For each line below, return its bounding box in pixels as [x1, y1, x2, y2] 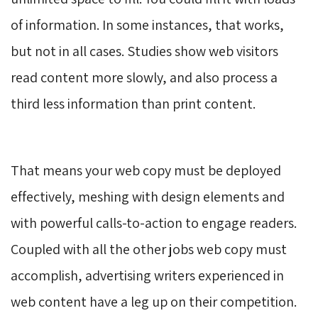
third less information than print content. [11, 94, 256, 113]
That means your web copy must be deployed [11, 160, 281, 180]
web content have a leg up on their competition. [11, 292, 297, 311]
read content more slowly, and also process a [11, 67, 278, 87]
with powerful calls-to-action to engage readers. [11, 213, 297, 232]
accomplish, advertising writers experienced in [11, 265, 284, 285]
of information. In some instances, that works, [11, 15, 284, 34]
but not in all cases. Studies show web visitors [11, 41, 278, 60]
